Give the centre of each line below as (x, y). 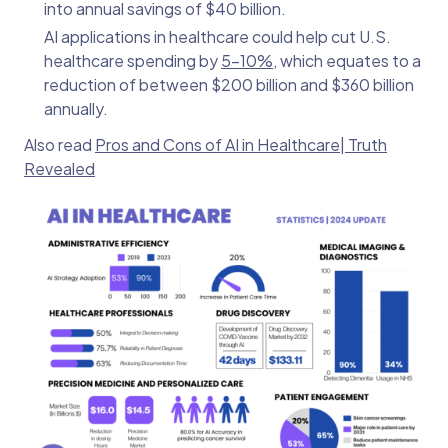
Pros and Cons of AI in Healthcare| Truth (241, 145)
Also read (59, 145)
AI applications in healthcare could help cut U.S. (217, 37)
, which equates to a (347, 61)
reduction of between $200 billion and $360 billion (229, 85)
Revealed (59, 169)
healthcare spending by (132, 61)
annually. (76, 109)
